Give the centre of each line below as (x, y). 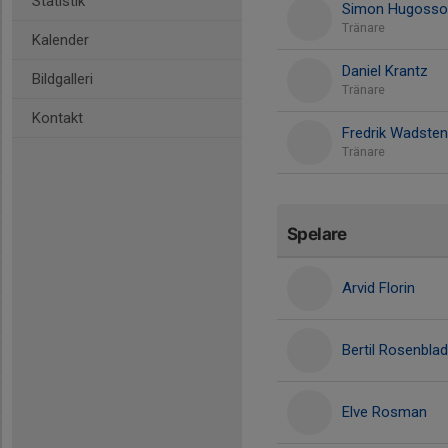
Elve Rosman (384, 412)
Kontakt (57, 118)
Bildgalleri (62, 79)
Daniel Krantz (385, 71)
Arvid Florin (378, 288)
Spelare (317, 234)
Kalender (60, 40)
